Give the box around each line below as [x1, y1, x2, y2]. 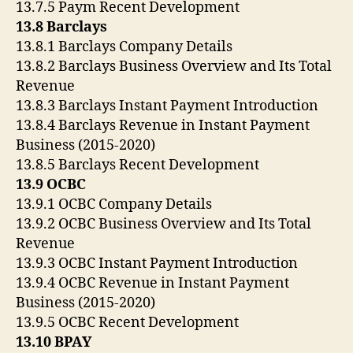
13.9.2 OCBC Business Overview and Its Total [16, 214, 311, 233]
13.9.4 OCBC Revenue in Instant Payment [16, 273, 289, 292]
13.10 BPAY [16, 333, 91, 351]
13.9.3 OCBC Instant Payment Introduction [16, 254, 298, 273]
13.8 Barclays [16, 17, 107, 36]
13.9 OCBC [16, 175, 86, 194]
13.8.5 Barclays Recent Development [16, 155, 259, 174]
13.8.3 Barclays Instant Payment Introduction [16, 96, 318, 115]
